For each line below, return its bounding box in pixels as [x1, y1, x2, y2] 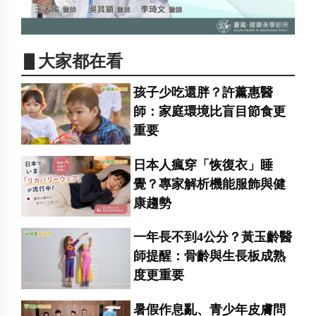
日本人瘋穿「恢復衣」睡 [133, 157, 274, 172]
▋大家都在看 [21, 51, 123, 71]
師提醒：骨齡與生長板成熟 [133, 249, 286, 264]
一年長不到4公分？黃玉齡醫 [133, 230, 293, 245]
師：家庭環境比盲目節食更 [133, 104, 286, 119]
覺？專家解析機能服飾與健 [133, 176, 286, 191]
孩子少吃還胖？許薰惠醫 [133, 85, 274, 99]
